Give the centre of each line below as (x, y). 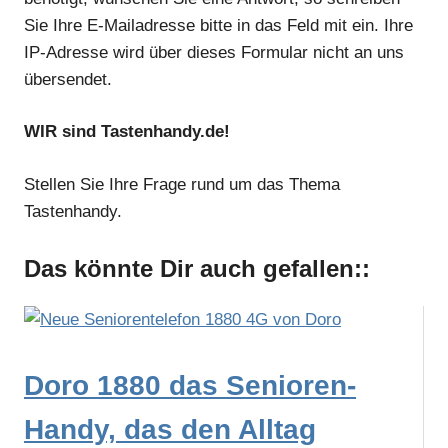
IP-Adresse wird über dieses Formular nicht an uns (214, 52)
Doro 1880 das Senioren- (190, 386)
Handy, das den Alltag (170, 430)
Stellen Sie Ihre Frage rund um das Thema (182, 184)
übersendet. (68, 79)
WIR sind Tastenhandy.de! (127, 132)
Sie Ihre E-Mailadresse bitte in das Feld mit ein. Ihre (218, 25)
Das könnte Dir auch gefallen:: (197, 269)
